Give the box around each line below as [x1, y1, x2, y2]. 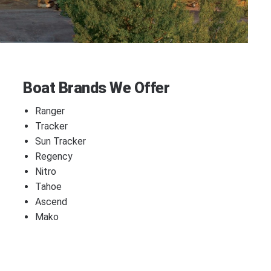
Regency [35, 150, 73, 162]
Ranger [35, 105, 65, 117]
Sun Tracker [35, 135, 86, 147]
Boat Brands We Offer [23, 79, 169, 97]
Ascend [35, 195, 67, 207]
